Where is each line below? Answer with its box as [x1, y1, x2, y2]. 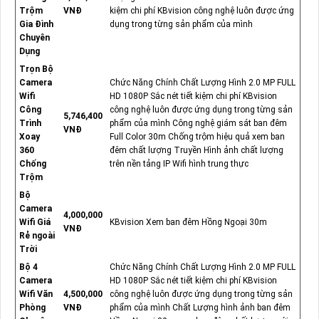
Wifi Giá [19, 217, 51, 228]
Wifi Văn [19, 289, 53, 300]
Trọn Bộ [19, 64, 53, 75]
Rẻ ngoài [19, 231, 55, 241]
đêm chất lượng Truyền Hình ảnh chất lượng [109, 145, 283, 156]
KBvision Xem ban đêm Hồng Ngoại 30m [109, 217, 267, 228]
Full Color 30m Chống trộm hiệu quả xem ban [109, 132, 285, 142]
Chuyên [19, 33, 50, 43]
